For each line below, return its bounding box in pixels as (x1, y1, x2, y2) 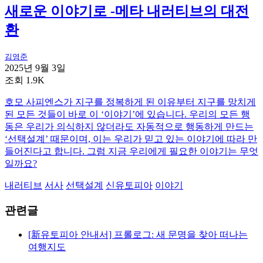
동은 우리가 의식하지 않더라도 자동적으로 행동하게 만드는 (5, 121, 254, 131)
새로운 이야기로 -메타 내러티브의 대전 (5, 4, 249, 19)
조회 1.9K (5, 75, 45, 85)
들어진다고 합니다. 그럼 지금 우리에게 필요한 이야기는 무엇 (5, 146, 258, 156)
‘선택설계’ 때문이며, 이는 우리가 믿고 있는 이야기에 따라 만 (5, 133, 257, 144)
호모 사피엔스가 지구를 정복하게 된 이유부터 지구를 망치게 (5, 96, 256, 107)
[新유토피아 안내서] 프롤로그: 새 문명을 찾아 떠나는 (28, 230, 248, 240)
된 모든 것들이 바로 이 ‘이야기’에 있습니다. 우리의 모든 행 (5, 109, 250, 119)
